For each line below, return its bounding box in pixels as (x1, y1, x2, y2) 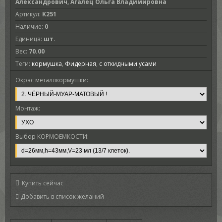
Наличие (15, 22, 42, 31)
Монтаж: (15, 104, 40, 112)
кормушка (31, 59, 62, 68)
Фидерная (64, 59, 96, 68)
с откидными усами (99, 59, 157, 68)
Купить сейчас (21, 179, 63, 187)
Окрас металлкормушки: (15, 76, 88, 84)
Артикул (15, 10, 39, 18)
